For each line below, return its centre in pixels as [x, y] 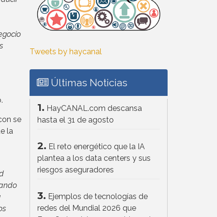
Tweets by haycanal [66, 51]
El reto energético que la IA [97, 146]
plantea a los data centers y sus [94, 158]
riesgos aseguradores [76, 170]
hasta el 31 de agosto [76, 120]
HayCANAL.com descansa [94, 108]
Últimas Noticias [88, 82]
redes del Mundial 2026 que [87, 208]
